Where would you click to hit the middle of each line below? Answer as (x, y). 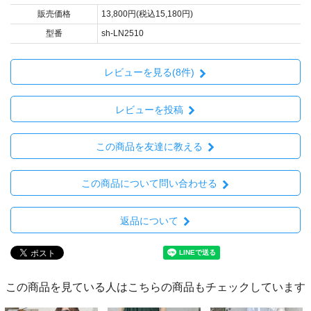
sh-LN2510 (123, 34)
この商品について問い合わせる (149, 184)
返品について (149, 220)
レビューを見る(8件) (149, 73)
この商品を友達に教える (149, 146)
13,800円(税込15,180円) (147, 14)
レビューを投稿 (149, 109)
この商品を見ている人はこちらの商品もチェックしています (155, 287)
